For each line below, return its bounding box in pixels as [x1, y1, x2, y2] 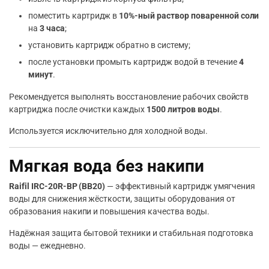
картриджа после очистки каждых [9, 104, 147, 114]
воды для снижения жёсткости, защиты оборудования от [9, 193, 235, 204]
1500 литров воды [147, 104, 220, 114]
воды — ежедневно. [9, 240, 86, 250]
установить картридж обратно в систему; [28, 40, 190, 50]
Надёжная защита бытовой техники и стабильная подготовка [9, 228, 254, 238]
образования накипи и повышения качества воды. [9, 206, 210, 216]
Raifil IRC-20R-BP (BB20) [9, 181, 106, 191]
